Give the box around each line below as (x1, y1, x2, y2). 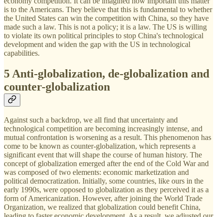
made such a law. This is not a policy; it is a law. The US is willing (4, 22, 207, 31)
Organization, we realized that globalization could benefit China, (4, 203, 201, 212)
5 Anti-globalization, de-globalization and (4, 67, 209, 80)
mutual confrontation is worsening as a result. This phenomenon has (4, 133, 211, 142)
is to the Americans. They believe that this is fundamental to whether (4, 5, 212, 14)
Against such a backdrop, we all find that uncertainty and (4, 116, 178, 124)
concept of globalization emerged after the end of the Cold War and (4, 159, 209, 168)
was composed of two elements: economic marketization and (4, 168, 189, 177)
